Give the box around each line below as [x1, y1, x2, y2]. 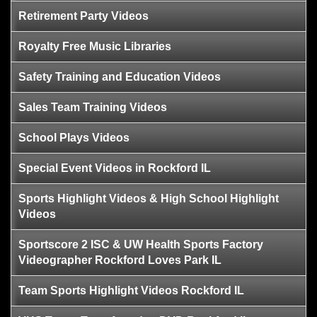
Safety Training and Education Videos [18, 70, 221, 83]
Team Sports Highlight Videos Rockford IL [18, 284, 244, 296]
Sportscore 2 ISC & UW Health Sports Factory [18, 238, 263, 250]
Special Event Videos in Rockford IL [18, 161, 211, 174]
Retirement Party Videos [18, 9, 149, 22]
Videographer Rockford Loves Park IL [18, 253, 221, 266]
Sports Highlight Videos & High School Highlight [18, 192, 279, 204]
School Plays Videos [18, 131, 129, 144]
